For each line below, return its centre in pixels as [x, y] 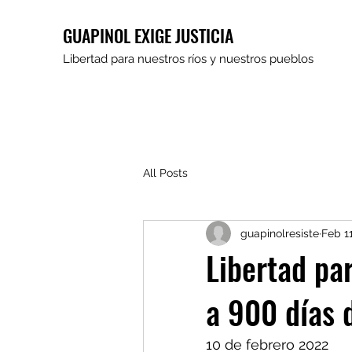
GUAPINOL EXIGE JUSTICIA [148, 35]
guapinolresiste [280, 233]
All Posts [165, 172]
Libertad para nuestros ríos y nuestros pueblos [188, 59]
